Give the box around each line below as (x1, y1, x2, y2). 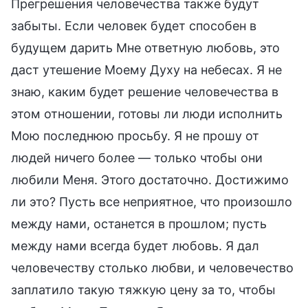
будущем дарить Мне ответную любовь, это (11, 40, 280, 55)
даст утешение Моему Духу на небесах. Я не (11, 62, 282, 77)
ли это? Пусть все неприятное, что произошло (11, 194, 292, 209)
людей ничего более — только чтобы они (11, 150, 263, 165)
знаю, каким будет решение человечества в (11, 84, 278, 99)
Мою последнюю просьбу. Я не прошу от (11, 128, 259, 143)
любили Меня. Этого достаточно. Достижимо (11, 172, 289, 187)
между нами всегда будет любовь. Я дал (11, 238, 259, 253)
